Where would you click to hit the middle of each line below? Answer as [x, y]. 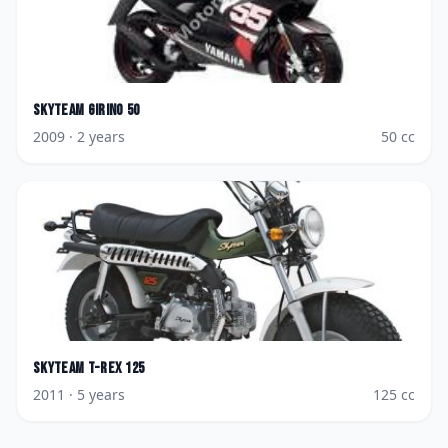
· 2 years [95, 136]
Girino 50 [113, 110]
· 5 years [95, 394]
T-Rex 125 [116, 368]
